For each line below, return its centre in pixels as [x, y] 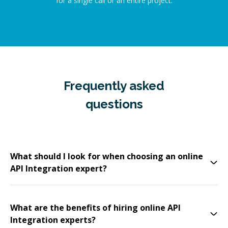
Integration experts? [53, 220]
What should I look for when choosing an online [107, 156]
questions [114, 104]
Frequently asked [114, 86]
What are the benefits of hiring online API [95, 208]
